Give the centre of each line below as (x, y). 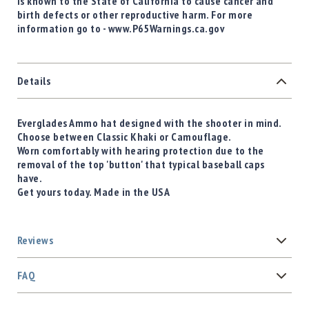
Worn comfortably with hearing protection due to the (141, 151)
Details (34, 81)
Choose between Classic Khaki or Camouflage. (124, 137)
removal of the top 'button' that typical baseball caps (141, 165)
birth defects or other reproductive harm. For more (135, 15)
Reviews (36, 240)
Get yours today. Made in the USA (94, 192)
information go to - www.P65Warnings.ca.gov (121, 29)
